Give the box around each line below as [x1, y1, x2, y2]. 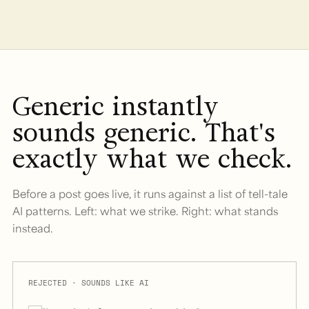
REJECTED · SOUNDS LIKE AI [28, 277, 149, 288]
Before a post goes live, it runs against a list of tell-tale [12, 186, 288, 201]
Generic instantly [12, 89, 219, 123]
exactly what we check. [12, 141, 292, 176]
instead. [12, 220, 53, 235]
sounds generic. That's [12, 115, 275, 150]
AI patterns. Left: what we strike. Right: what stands [12, 203, 278, 218]
